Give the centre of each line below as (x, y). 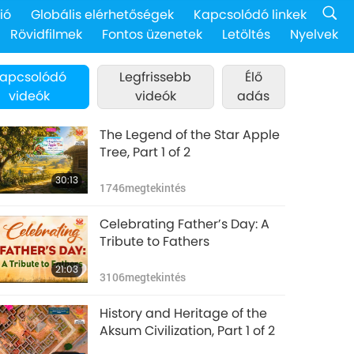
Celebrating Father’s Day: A (184, 224)
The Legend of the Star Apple (189, 135)
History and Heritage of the (183, 313)
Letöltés (246, 34)
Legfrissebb (156, 77)
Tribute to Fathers (154, 241)
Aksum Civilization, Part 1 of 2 (187, 331)
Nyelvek (314, 34)
